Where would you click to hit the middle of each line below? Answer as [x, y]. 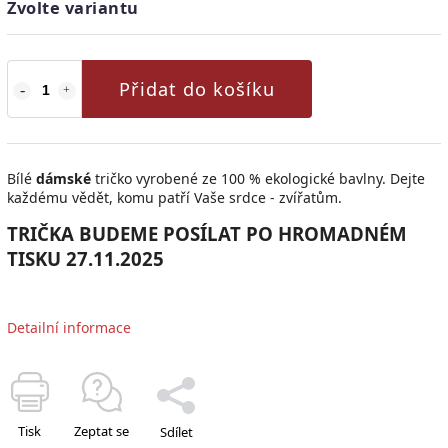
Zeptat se [101, 430]
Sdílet [176, 431]
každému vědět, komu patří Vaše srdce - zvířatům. [176, 197]
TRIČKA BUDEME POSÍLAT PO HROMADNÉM [207, 233]
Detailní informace [69, 327]
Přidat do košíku [197, 88]
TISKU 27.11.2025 [85, 258]
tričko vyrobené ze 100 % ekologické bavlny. [240, 178]
